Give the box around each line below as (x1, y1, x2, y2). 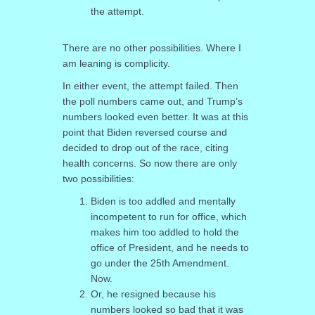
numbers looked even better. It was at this (62, 110, 248, 122)
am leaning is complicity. (62, 57, 170, 69)
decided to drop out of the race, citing (62, 141, 229, 153)
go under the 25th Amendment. (90, 257, 229, 269)
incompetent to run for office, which (90, 210, 247, 222)
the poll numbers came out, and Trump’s (62, 95, 243, 107)
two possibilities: (62, 172, 134, 184)
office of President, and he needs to (90, 241, 249, 253)
